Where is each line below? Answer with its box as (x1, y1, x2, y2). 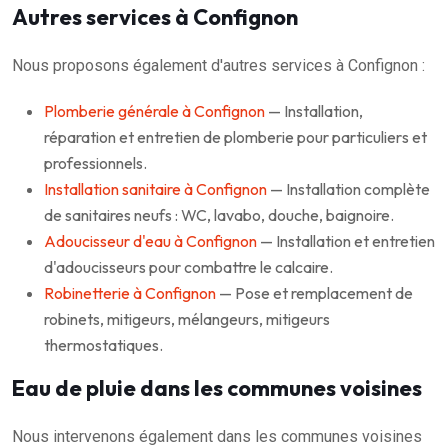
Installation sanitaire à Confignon (44, 179, 267, 200)
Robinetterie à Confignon (44, 283, 216, 304)
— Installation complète (267, 179, 430, 200)
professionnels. (44, 153, 147, 174)
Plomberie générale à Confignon (44, 101, 265, 122)
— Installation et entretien (257, 231, 435, 252)
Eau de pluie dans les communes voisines (12, 374, 422, 403)
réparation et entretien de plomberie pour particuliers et (44, 127, 427, 148)
